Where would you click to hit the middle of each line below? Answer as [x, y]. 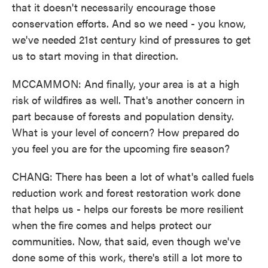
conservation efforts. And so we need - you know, [129, 23]
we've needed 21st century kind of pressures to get [131, 39]
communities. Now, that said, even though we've [126, 241]
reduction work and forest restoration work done [126, 192]
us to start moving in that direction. [95, 55]
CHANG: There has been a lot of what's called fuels [133, 176]
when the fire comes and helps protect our [112, 225]
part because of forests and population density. [123, 116]
